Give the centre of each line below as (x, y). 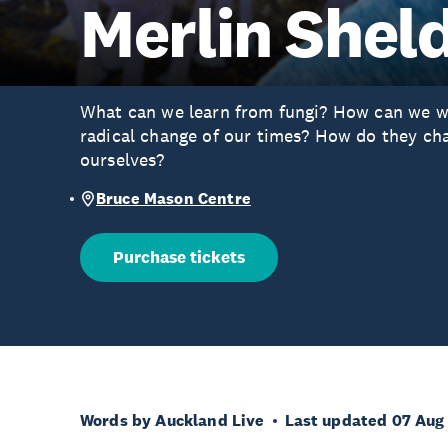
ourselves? (122, 160)
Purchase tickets (179, 257)
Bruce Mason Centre (173, 198)
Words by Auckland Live (172, 420)
